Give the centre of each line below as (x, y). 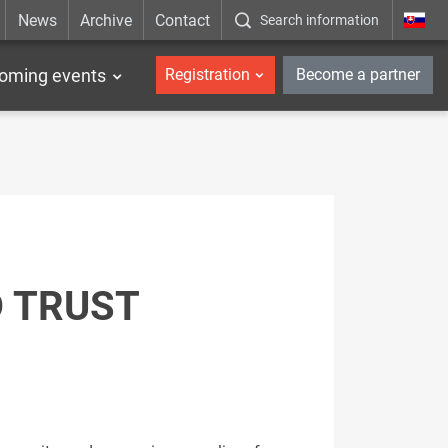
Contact (183, 20)
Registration (207, 74)
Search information (320, 20)
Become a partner (358, 74)
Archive (105, 20)
